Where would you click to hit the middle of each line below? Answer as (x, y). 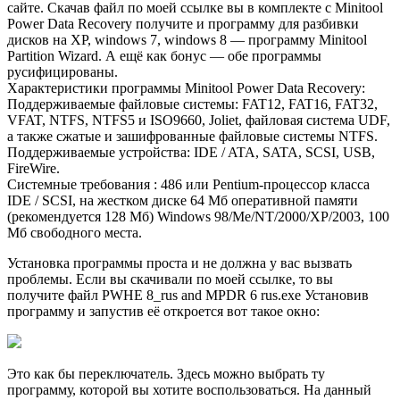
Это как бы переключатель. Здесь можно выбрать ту (166, 373)
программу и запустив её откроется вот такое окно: (163, 311)
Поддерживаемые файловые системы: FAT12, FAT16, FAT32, (192, 104)
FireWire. (33, 168)
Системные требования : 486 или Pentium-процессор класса (188, 184)
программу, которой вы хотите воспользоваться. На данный (189, 389)
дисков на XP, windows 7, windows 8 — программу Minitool (187, 39)
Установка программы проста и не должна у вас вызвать (179, 262)
